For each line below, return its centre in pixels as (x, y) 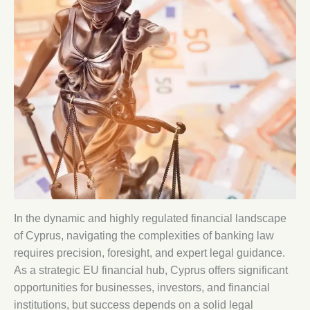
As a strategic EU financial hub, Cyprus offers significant (151, 271)
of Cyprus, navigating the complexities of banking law (144, 236)
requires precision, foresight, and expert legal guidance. (149, 253)
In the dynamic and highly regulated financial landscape (150, 219)
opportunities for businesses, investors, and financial (142, 288)
